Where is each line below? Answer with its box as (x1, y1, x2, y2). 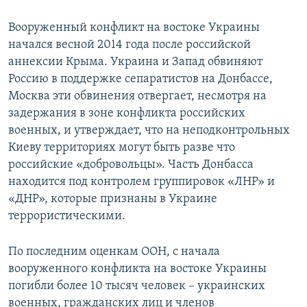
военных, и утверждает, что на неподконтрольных (8, 124, 290, 138)
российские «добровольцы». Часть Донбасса (8, 158, 254, 172)
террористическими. (8, 210, 125, 223)
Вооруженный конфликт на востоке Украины (8, 21, 260, 35)
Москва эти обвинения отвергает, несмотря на (8, 90, 267, 103)
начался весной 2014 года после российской (8, 38, 251, 52)
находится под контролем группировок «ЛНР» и (8, 175, 275, 189)
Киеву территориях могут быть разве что (8, 141, 235, 155)
